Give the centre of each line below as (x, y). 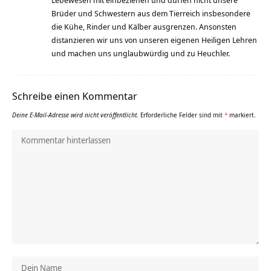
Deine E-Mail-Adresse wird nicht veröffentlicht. (75, 115)
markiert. (242, 115)
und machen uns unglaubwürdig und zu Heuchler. (141, 53)
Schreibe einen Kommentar (75, 96)
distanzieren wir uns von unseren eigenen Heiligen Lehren (154, 40)
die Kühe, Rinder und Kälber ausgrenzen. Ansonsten (144, 26)
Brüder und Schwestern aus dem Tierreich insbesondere (151, 13)
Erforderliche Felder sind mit (182, 115)
